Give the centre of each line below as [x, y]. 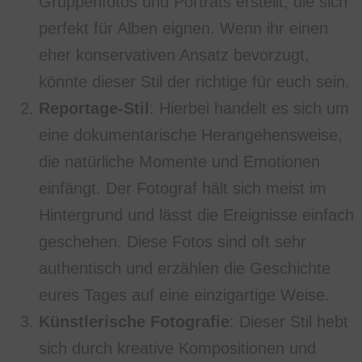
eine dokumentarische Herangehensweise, [191, 135]
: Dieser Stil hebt [289, 322]
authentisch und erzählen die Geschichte [185, 269]
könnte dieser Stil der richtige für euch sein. [194, 82]
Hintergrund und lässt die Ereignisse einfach [196, 215]
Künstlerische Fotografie [134, 322]
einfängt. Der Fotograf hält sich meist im [183, 189]
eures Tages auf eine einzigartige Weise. [184, 295]
